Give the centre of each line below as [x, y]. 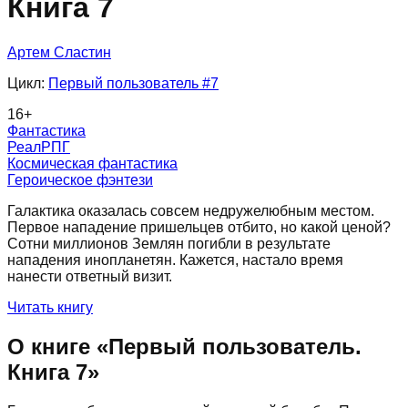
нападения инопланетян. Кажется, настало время [175, 260]
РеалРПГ [39, 147]
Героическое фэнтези [80, 179]
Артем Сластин [59, 52]
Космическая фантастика [92, 163]
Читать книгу [50, 307]
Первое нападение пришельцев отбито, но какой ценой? [199, 227]
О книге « [58, 346]
